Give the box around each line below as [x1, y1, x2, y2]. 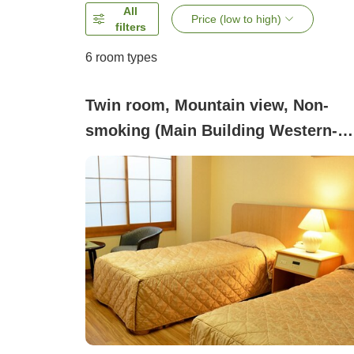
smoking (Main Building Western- [85, 122, 337, 140]
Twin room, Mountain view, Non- [85, 96, 329, 115]
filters [115, 21, 146, 34]
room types [92, 51, 157, 65]
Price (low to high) [191, 13, 282, 26]
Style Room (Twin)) [85, 147, 229, 165]
